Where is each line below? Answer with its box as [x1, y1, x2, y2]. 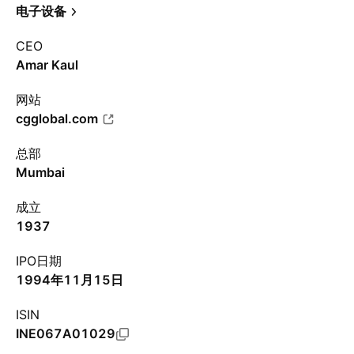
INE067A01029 [16, 326, 115, 341]
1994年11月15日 [16, 272, 123, 288]
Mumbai [16, 164, 65, 180]
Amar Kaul [16, 57, 78, 73]
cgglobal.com [16, 111, 98, 126]
